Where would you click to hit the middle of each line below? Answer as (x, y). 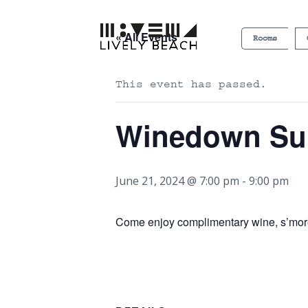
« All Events (146, 37)
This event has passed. (191, 84)
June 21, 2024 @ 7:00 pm (177, 181)
